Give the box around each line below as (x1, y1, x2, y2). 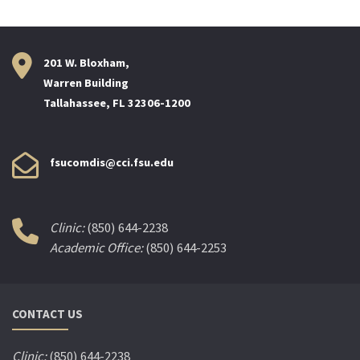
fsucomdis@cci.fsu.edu (50, 154, 174, 170)
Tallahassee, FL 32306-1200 (43, 96, 190, 111)
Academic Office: (50, 239, 145, 256)
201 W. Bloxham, (43, 55, 129, 71)
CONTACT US (12, 306, 83, 322)
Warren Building (43, 76, 129, 91)
